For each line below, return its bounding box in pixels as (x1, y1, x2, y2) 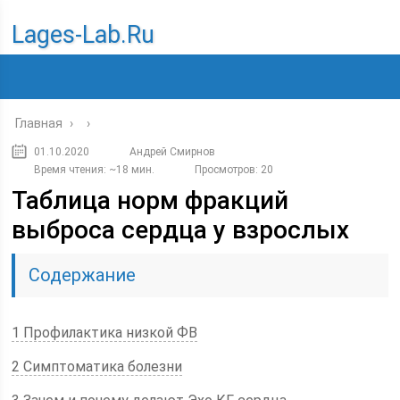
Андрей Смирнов (129, 146, 216, 158)
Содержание (29, 264, 137, 286)
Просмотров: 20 (195, 163, 274, 176)
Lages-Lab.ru (12, 21, 155, 49)
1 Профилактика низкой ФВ (12, 324, 198, 341)
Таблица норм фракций (12, 186, 289, 215)
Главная (15, 116, 63, 130)
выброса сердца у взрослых (12, 215, 350, 245)
